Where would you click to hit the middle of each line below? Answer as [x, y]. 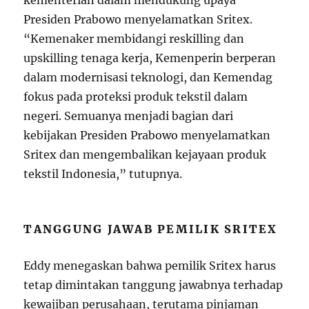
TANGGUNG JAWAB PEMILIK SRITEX [151, 229]
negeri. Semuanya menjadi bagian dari [129, 116]
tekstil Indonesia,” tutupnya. [103, 174]
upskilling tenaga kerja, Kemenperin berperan [150, 58]
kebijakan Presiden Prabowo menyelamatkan [147, 136]
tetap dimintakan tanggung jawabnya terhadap [153, 285]
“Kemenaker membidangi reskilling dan [134, 39]
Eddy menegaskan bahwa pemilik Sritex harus [150, 266]
